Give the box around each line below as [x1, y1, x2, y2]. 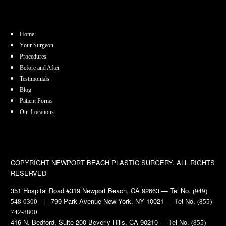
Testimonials [20, 75, 50, 82]
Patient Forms [20, 97, 53, 104]
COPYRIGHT [11, 157, 52, 167]
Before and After [20, 64, 60, 71]
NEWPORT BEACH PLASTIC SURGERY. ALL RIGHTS [51, 157, 215, 167]
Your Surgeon [20, 41, 54, 49]
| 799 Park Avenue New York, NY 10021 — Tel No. [37, 196, 198, 206]
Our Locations [20, 108, 54, 116]
